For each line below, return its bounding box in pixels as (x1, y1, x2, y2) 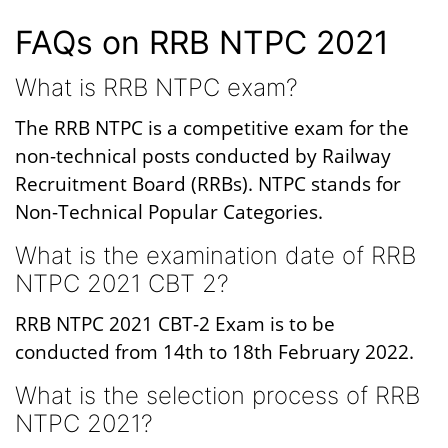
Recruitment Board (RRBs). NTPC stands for (15, 170, 401, 197)
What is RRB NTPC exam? (15, 73, 298, 102)
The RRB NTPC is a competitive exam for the (15, 114, 409, 141)
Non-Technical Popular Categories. (15, 198, 323, 225)
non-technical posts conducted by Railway (15, 142, 391, 169)
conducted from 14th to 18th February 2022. (15, 338, 414, 365)
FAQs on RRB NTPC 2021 (15, 23, 389, 62)
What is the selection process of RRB (15, 381, 420, 410)
